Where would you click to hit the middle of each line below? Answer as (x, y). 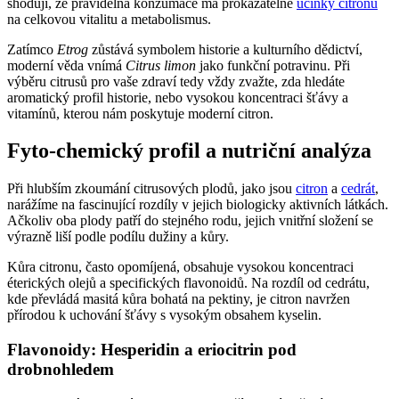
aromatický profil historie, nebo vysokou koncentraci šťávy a (178, 97)
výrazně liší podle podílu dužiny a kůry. (118, 237)
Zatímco (32, 49)
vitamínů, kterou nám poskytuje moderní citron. (140, 113)
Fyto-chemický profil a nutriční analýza (189, 151)
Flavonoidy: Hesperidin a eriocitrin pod (152, 350)
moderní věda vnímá (66, 65)
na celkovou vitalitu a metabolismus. (109, 19)
